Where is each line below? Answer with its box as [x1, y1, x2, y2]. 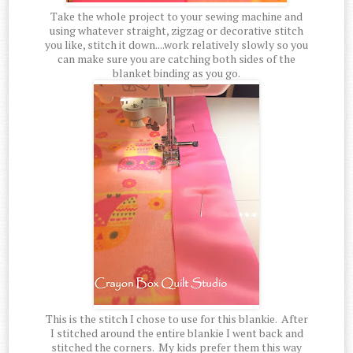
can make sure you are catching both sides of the [58, 51, 295, 67]
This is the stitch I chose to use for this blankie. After [45, 311, 308, 327]
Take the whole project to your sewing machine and [50, 9, 303, 24]
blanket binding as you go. [113, 65, 240, 81]
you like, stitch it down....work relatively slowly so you [45, 37, 308, 53]
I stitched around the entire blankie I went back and [50, 325, 303, 341]
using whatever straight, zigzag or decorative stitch [50, 23, 303, 39]
